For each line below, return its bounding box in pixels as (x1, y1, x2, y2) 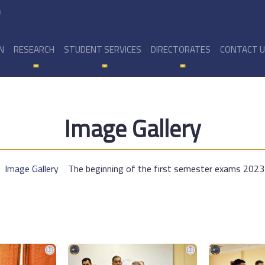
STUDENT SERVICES (63, 41, 141, 58)
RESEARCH (13, 41, 54, 58)
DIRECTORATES (150, 41, 211, 58)
